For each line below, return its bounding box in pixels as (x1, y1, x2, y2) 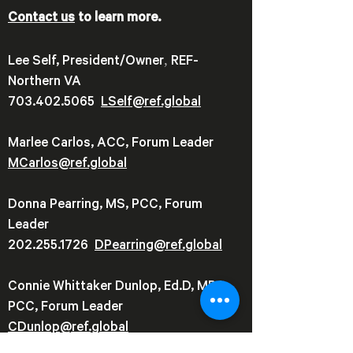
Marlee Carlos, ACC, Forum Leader (8, 137, 217, 153)
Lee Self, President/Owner (8, 55, 164, 71)
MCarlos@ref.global (8, 158, 127, 173)
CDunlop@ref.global (8, 321, 128, 337)
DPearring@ (95, 240, 165, 255)
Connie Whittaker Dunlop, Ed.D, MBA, (8, 281, 229, 296)
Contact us (8, 12, 75, 28)
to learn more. (75, 12, 161, 28)
